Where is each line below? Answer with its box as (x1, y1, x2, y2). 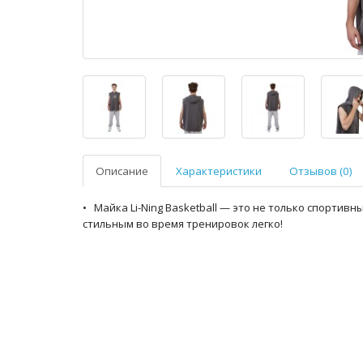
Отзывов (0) (289, 164, 352, 178)
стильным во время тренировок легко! (83, 216, 283, 231)
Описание (96, 164, 148, 178)
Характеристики (176, 164, 262, 178)
